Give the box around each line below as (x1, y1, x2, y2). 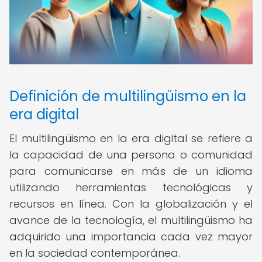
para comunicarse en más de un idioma (9, 164, 253, 178)
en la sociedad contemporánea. (9, 246, 180, 260)
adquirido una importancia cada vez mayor (9, 229, 253, 244)
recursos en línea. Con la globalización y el (9, 196, 253, 211)
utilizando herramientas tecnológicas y (9, 180, 253, 195)
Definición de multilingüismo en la (9, 87, 246, 106)
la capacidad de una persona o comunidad (9, 147, 253, 162)
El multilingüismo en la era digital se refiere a (9, 131, 253, 146)
